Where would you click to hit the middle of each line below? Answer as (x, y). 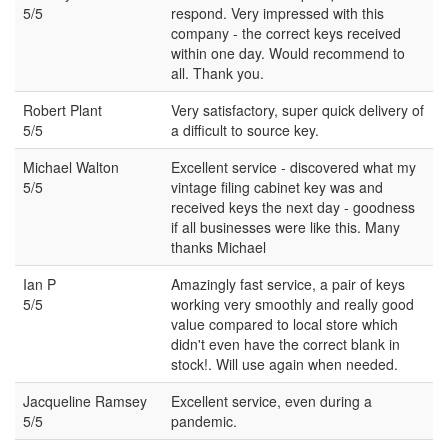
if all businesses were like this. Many (285, 226)
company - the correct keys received (286, 32)
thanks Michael (218, 246)
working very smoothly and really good (292, 303)
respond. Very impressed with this (277, 12)
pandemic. (204, 420)
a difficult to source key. (245, 129)
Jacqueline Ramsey (85, 400)
